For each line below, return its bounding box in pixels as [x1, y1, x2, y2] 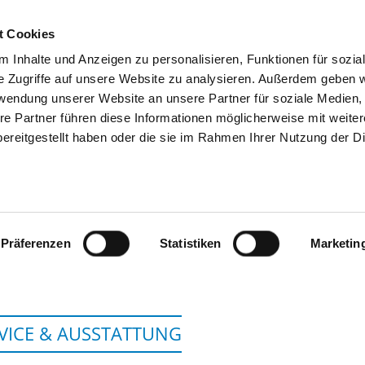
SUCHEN [89, 62, 145, 81]
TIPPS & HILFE [165, 62, 255, 81]
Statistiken [160, 236, 222, 250]
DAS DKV [275, 62, 333, 81]
